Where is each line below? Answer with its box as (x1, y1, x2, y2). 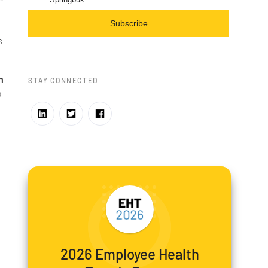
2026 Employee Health (60, 245, 199, 263)
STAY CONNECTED (28, 76, 98, 85)
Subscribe (109, 19, 148, 29)
